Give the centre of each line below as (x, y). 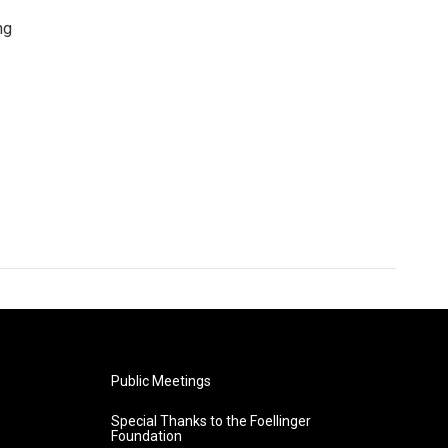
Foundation (146, 435)
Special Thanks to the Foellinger (210, 420)
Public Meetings (160, 380)
